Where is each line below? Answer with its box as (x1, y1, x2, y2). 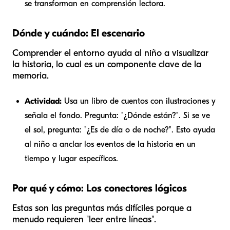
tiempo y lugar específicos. (25, 154, 118, 163)
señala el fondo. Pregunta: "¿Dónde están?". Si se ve (25, 110, 210, 120)
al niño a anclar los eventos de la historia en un (25, 139, 196, 149)
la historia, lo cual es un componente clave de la (12, 59, 201, 70)
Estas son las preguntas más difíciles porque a (12, 202, 191, 214)
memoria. (12, 70, 49, 81)
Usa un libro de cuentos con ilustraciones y (62, 96, 216, 106)
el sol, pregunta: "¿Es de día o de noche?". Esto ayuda (25, 125, 215, 135)
